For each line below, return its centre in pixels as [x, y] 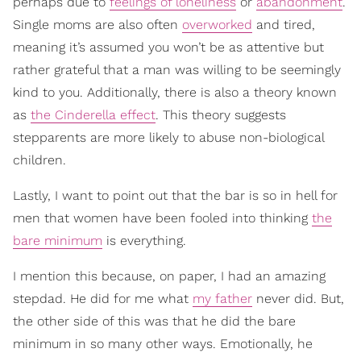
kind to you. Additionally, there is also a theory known [175, 93]
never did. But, [298, 299]
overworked [217, 25]
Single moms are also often [98, 25]
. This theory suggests [221, 115]
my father [222, 299]
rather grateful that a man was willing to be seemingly [177, 70]
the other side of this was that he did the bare [154, 322]
